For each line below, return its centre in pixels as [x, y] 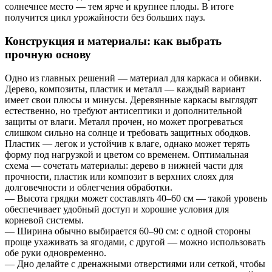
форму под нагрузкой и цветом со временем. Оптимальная [127, 154]
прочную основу [48, 54]
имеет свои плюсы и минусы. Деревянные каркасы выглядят [131, 100]
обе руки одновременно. [56, 253]
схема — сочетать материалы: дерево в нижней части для [124, 165]
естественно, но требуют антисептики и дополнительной [124, 110]
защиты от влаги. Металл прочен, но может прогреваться [124, 121]
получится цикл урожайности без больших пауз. [105, 18]
